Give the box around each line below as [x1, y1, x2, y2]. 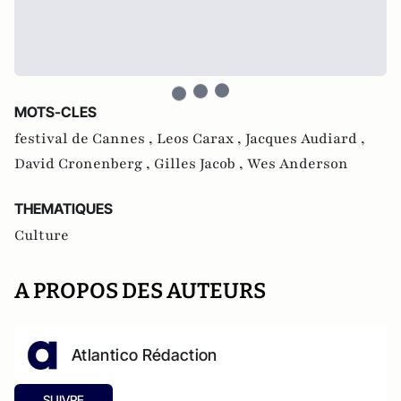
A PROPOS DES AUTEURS [14, 277, 266, 303]
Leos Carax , [157, 128, 245, 149]
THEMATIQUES [14, 199, 113, 218]
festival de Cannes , [14, 128, 157, 149]
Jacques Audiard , [245, 128, 365, 149]
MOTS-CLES [14, 102, 97, 121]
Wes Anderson [247, 153, 348, 174]
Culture [14, 225, 69, 245]
